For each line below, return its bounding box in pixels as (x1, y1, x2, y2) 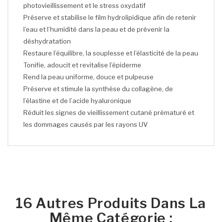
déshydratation (23, 37, 71, 45)
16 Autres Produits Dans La (16, 194, 206, 212)
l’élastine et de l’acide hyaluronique (23, 96, 131, 105)
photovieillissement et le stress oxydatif (23, 1, 146, 9)
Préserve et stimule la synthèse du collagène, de (23, 84, 173, 93)
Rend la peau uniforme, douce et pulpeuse (23, 72, 154, 81)
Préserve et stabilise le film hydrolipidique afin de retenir (23, 13, 196, 21)
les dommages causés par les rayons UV (23, 120, 148, 128)
